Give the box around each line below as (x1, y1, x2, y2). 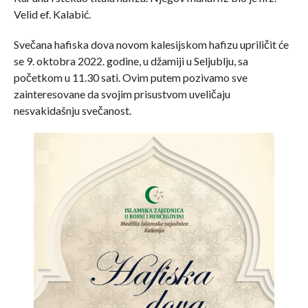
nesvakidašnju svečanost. (13, 104, 131, 118)
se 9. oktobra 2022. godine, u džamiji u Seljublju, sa (13, 54, 248, 68)
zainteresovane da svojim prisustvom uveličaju (13, 87, 230, 101)
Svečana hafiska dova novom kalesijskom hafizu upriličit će (13, 38, 289, 52)
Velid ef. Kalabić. (13, 8, 91, 21)
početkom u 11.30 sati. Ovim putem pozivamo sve (13, 71, 247, 85)
